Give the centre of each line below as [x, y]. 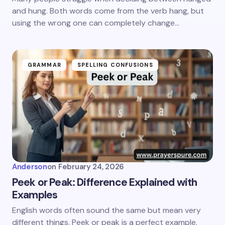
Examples [35, 195]
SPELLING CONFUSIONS [115, 65]
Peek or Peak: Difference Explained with [105, 182]
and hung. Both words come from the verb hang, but [108, 11]
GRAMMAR [44, 65]
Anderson [30, 167]
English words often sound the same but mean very [106, 210]
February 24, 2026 [91, 167]
